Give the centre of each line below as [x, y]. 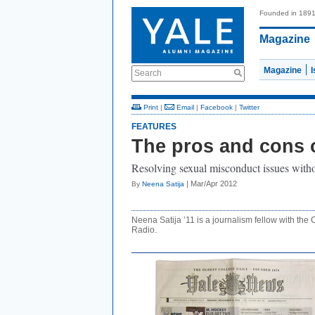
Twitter [249, 107]
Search [148, 73]
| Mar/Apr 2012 [211, 184]
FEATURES [154, 127]
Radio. [144, 230]
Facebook [217, 107]
